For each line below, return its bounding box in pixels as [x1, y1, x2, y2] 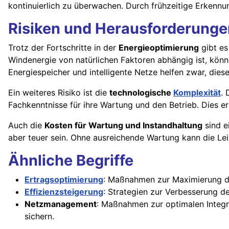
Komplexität [173, 87, 221, 98]
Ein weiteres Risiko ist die [8, 87, 109, 98]
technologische [109, 87, 173, 98]
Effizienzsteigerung [25, 187, 103, 197]
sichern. [25, 211, 54, 222]
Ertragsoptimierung [25, 174, 103, 185]
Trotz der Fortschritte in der [8, 42, 119, 53]
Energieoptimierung [119, 42, 199, 53]
